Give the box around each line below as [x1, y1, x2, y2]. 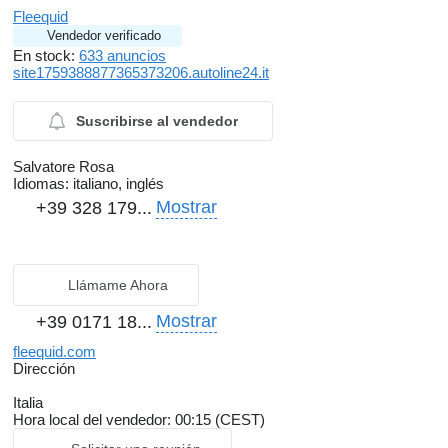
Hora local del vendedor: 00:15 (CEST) [13, 411, 265, 429]
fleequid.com [13, 343, 96, 361]
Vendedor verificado [47, 28, 161, 44]
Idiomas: [13, 175, 69, 193]
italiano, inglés [69, 175, 164, 193]
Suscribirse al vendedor [75, 113, 238, 130]
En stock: [13, 47, 79, 65]
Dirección [13, 360, 75, 378]
